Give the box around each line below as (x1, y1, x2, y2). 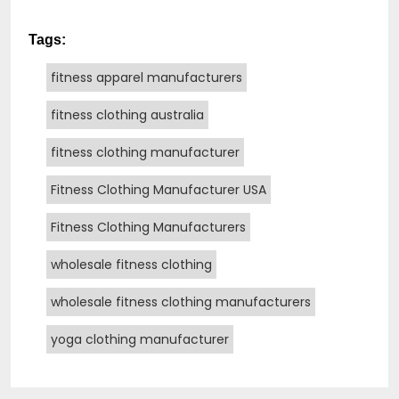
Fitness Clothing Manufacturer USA (51, 180, 266, 199)
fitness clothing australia (51, 105, 204, 124)
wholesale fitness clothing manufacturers (51, 292, 311, 311)
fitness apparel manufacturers (51, 68, 242, 86)
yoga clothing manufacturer (51, 330, 229, 348)
